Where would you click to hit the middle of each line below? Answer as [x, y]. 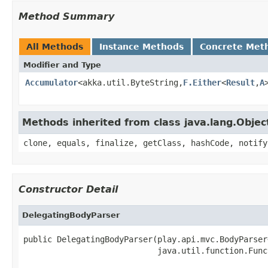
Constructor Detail [68, 189]
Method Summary [66, 16]
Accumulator [51, 82]
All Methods [55, 46]
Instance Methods [141, 46]
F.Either [202, 82]
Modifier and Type [62, 65]
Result [240, 82]
